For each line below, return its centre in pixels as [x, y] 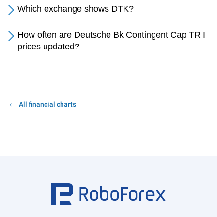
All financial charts [47, 104]
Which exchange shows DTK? [76, 9]
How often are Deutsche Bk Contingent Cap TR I [111, 35]
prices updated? [48, 46]
